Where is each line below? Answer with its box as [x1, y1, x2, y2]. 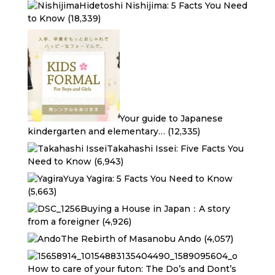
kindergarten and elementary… [27, 126, 165, 137]
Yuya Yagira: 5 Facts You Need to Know [63, 173, 233, 184]
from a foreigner [27, 216, 99, 227]
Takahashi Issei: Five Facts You [106, 143, 244, 154]
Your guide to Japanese [119, 113, 223, 124]
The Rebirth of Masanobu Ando [60, 233, 201, 244]
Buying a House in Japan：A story [80, 203, 230, 214]
